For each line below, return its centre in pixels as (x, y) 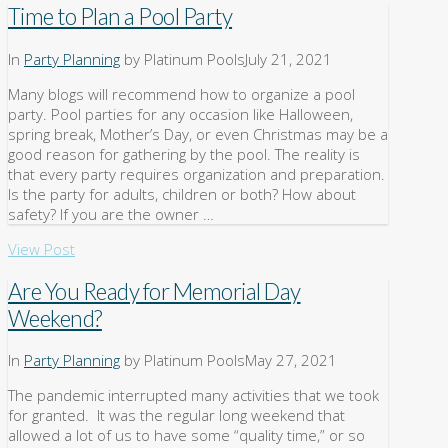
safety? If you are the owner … (111, 213)
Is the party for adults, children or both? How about (182, 193)
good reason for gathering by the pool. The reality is (184, 153)
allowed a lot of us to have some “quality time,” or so (186, 435)
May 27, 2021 (291, 360)
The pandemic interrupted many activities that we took (193, 395)
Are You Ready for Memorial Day (154, 291)
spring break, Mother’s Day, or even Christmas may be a (198, 133)
